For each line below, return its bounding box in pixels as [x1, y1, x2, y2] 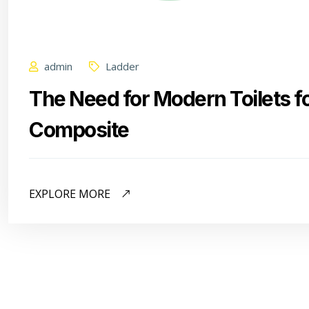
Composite [29, 117, 129, 143]
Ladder [103, 59, 139, 74]
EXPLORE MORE [29, 186, 113, 202]
